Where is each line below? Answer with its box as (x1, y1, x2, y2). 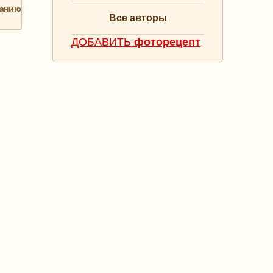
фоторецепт (134, 36, 200, 49)
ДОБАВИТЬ (71, 36, 134, 49)
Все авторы (108, 13, 167, 24)
